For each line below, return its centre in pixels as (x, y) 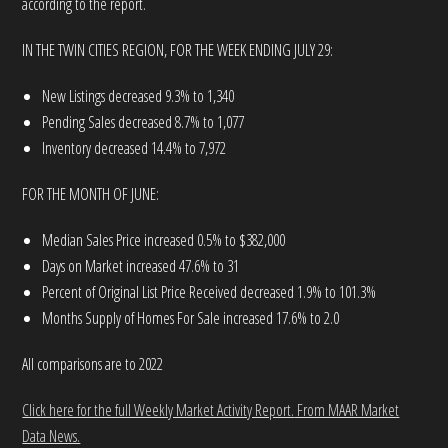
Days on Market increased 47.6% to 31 (141, 266)
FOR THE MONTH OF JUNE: (91, 194)
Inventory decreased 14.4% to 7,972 (134, 148)
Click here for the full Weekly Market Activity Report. (158, 410)
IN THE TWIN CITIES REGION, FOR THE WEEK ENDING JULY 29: (178, 50)
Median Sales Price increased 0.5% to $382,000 (164, 240)
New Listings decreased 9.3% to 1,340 (138, 96)
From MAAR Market (347, 410)
